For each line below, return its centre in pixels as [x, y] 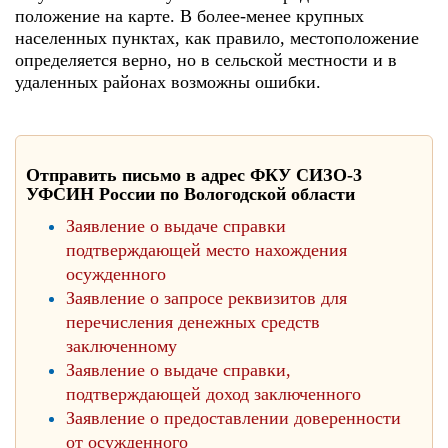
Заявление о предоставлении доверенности [233, 418]
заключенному [121, 346]
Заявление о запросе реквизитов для [206, 298]
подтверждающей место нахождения [206, 250]
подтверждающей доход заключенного [213, 394]
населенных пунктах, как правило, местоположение [217, 38]
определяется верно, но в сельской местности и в [206, 60]
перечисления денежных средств [193, 322]
